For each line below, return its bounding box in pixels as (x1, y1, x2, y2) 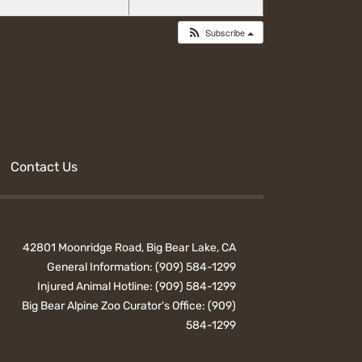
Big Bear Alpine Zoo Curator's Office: (22, 299, 208, 314)
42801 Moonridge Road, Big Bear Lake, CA (23, 241, 237, 255)
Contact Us (11, 159, 78, 175)
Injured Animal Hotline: (37, 280, 156, 294)
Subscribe (204, 25, 247, 39)
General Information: (47, 260, 156, 275)
